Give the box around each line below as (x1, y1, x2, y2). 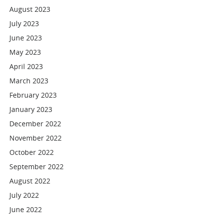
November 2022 (9, 133, 62, 143)
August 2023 (9, 4, 51, 14)
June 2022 (9, 205, 42, 214)
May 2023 (9, 47, 41, 57)
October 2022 (9, 147, 54, 157)
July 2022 (9, 190, 39, 200)
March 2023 (9, 76, 49, 85)
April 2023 (9, 62, 43, 71)
